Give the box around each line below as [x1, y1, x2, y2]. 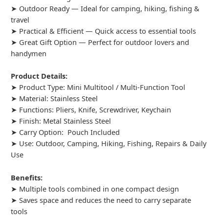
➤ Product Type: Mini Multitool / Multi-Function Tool [11, 82, 186, 92]
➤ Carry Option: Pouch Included [11, 127, 120, 137]
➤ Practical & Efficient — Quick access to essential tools [11, 25, 197, 36]
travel [11, 14, 30, 24]
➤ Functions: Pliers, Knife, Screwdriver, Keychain [11, 105, 172, 115]
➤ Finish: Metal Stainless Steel [11, 116, 111, 126]
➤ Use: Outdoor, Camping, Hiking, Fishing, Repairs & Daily [11, 138, 207, 149]
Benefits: [11, 172, 43, 182]
